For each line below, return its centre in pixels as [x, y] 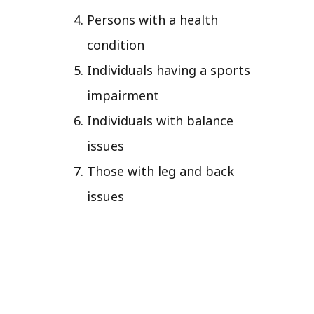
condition [116, 45]
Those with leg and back [161, 171]
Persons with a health [152, 19]
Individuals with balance [160, 120]
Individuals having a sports [169, 70]
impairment [123, 95]
